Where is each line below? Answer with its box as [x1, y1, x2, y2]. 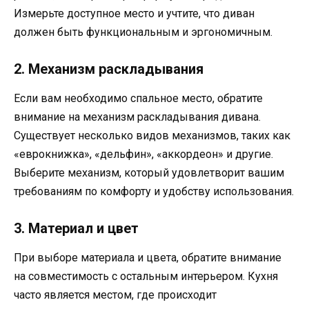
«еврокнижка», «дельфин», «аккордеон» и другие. [14, 148, 273, 161]
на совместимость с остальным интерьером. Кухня [14, 270, 278, 283]
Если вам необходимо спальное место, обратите [14, 92, 263, 106]
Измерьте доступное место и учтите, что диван [14, 7, 255, 21]
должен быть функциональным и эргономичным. [14, 26, 272, 39]
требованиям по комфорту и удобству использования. [14, 185, 294, 199]
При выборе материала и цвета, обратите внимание [14, 251, 281, 265]
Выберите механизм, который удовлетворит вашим [14, 166, 284, 180]
